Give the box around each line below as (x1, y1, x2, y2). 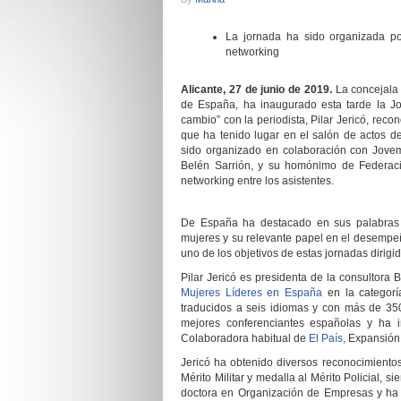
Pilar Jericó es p (181, 271, 261, 284)
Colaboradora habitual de (181, 332, 309, 345)
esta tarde (321, 98, 372, 111)
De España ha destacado (181, 217, 317, 229)
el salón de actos (299, 129, 387, 141)
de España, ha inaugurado (181, 98, 322, 111)
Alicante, (181, 83, 229, 96)
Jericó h (181, 356, 221, 369)
